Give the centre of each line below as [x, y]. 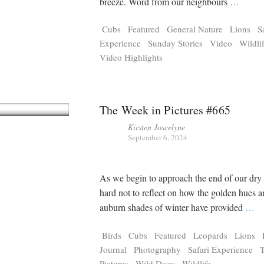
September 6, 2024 [158, 137]
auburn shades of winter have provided [173, 207]
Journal [113, 249]
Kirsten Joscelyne [157, 127]
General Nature [195, 29]
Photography [158, 249]
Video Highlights [131, 57]
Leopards [211, 235]
